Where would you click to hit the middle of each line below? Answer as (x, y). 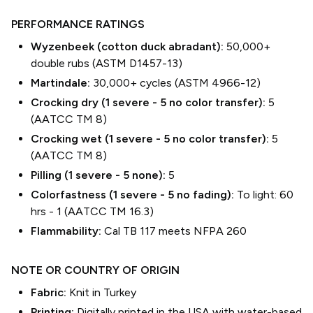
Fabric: (50, 292)
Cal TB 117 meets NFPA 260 (175, 231)
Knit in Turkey (103, 292)
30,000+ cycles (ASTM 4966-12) (177, 83)
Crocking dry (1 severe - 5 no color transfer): (150, 102)
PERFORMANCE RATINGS (78, 24)
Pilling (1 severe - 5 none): (100, 175)
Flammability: (67, 231)
